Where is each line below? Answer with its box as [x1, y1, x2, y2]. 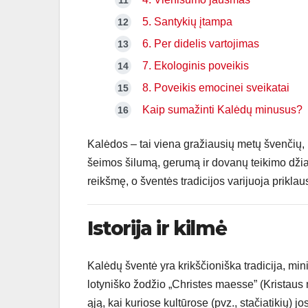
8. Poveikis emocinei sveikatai [142, 82, 289, 94]
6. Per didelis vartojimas [142, 38, 259, 50]
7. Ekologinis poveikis [142, 60, 249, 72]
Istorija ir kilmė [87, 217, 227, 241]
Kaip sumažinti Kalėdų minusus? [142, 104, 302, 116]
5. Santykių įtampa [142, 16, 232, 28]
